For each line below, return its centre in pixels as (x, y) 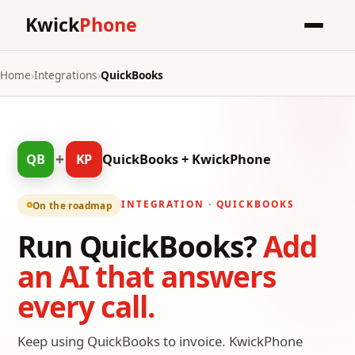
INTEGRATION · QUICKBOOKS (208, 204)
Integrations (66, 75)
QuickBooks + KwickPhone (187, 159)
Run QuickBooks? (141, 246)
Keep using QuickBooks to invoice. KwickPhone (160, 342)
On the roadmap (72, 205)
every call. (86, 306)
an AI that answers (147, 276)
